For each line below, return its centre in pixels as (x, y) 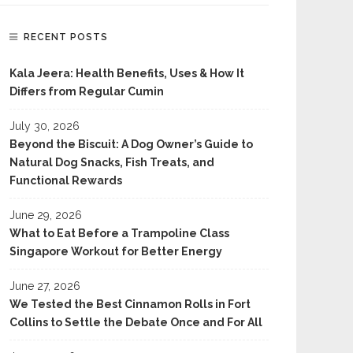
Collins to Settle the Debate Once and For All (136, 322)
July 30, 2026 (45, 126)
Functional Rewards (66, 180)
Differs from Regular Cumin (87, 91)
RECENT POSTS (66, 37)
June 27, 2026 (45, 286)
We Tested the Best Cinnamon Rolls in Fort (130, 304)
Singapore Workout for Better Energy (116, 251)
